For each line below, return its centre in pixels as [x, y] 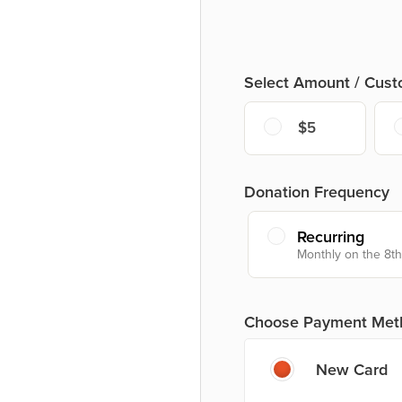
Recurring [331, 236]
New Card [352, 369]
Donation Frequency [317, 192]
